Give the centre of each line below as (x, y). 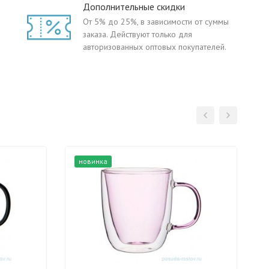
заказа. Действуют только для (138, 34)
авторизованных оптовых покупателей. (155, 47)
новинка (93, 161)
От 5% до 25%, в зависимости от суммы (156, 22)
